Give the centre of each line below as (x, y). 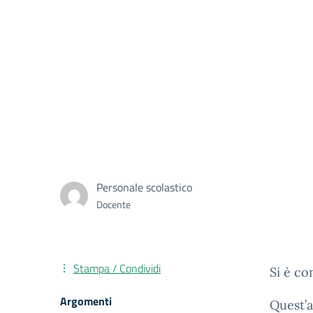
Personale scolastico (144, 187)
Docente (114, 204)
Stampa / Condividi (117, 268)
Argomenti (86, 301)
